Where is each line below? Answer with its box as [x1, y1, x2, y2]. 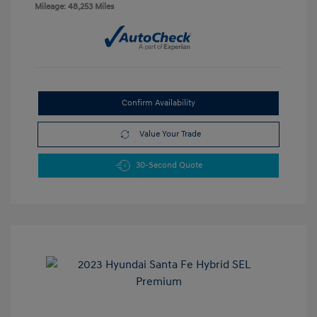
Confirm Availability [122, 97, 195, 108]
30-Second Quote [135, 159, 202, 171]
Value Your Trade [139, 128, 201, 139]
